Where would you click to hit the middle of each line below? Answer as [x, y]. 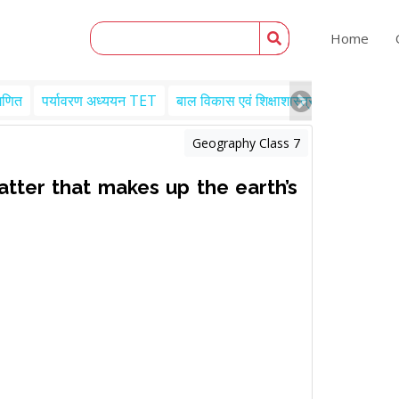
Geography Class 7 [246, 143]
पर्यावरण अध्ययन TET [99, 101]
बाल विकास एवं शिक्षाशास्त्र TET [261, 101]
